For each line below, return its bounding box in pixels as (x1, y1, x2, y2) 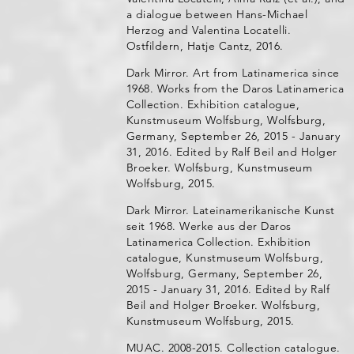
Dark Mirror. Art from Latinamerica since (126, 66, 340, 80)
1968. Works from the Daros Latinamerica (126, 81, 345, 96)
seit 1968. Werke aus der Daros (126, 219, 292, 233)
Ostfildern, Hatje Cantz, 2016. (126, 39, 284, 53)
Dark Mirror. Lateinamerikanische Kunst (126, 203, 335, 217)
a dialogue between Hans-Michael (126, 7, 308, 21)
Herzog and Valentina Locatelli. (126, 23, 292, 37)
